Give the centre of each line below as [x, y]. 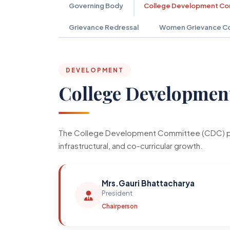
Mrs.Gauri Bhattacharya [148, 183]
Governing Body [96, 5]
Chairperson [120, 206]
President [117, 193]
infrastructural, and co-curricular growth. [131, 146]
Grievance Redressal [104, 27]
